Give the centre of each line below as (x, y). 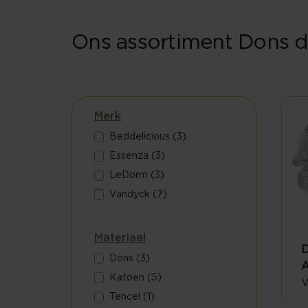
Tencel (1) (132, 297)
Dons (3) (130, 258)
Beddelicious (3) (148, 137)
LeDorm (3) (137, 175)
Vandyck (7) (139, 195)
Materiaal (120, 238)
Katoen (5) (136, 278)
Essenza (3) (137, 156)
